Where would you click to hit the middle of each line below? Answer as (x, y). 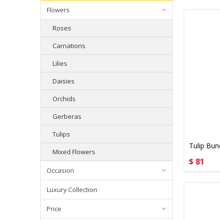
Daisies (64, 81)
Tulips (61, 134)
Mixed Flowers (74, 152)
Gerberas (67, 116)
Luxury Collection (72, 190)
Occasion (60, 170)
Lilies (60, 63)
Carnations (69, 46)
